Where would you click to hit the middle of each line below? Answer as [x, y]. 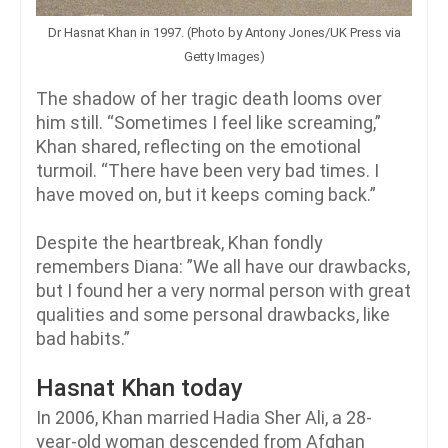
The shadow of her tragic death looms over [209, 99]
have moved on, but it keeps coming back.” [206, 195]
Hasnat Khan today [139, 388]
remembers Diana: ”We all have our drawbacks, [223, 267]
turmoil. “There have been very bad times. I [207, 171]
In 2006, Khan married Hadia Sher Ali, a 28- [204, 418]
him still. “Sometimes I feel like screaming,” [208, 123]
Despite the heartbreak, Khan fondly [179, 243]
